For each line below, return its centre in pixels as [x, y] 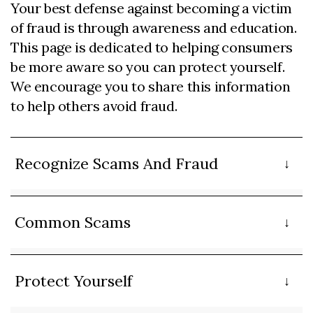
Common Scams [73, 222]
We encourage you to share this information [151, 86]
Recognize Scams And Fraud [116, 163]
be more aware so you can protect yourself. [148, 67]
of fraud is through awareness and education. [154, 28]
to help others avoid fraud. [94, 106]
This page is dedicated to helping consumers [152, 47]
